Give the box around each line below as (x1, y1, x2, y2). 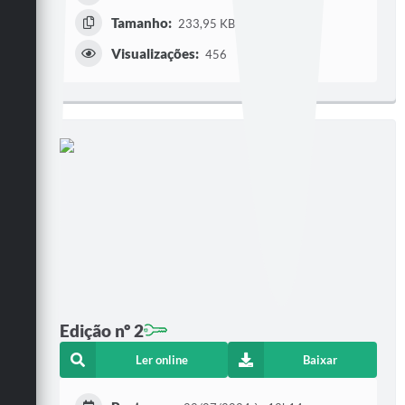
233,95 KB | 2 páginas (177, 16, 294, 32)
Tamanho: (111, 14, 172, 32)
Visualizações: (111, 45, 199, 62)
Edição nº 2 (60, 319, 144, 341)
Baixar (303, 353, 338, 368)
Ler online (135, 353, 188, 368)
